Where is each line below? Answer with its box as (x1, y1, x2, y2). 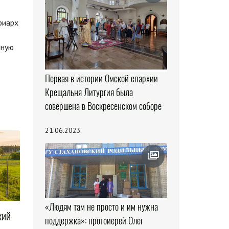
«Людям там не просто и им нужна (44, 200, 158, 214)
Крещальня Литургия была (44, 85, 133, 99)
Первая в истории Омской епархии (44, 72, 158, 85)
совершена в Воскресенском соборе (44, 99, 162, 112)
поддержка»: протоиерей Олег (44, 214, 143, 227)
